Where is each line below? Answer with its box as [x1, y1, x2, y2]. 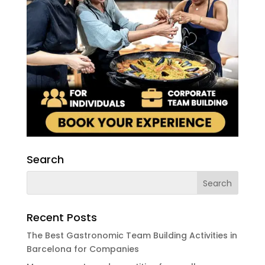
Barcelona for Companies [26, 243, 139, 256]
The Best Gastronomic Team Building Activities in [26, 230, 237, 242]
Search [26, 152, 64, 167]
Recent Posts [26, 210, 97, 225]
